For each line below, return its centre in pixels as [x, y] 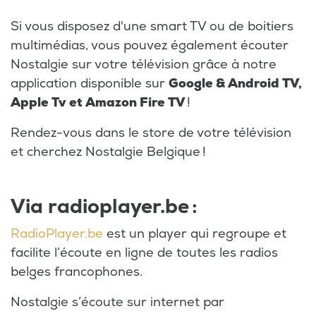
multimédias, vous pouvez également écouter [150, 46]
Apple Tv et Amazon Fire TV [98, 103]
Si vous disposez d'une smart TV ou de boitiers [152, 27]
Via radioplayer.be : [104, 207]
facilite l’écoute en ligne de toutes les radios [144, 253]
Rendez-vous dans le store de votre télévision [151, 133]
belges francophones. [77, 272]
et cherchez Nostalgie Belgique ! [108, 152]
